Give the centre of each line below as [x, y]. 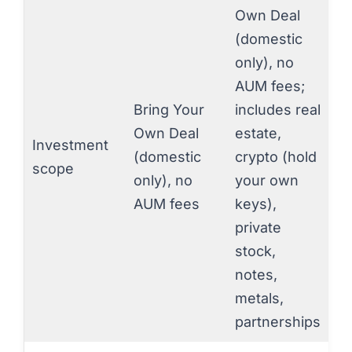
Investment [70, 145]
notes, [256, 274]
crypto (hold [276, 156]
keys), [256, 203]
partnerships [278, 321]
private [258, 227]
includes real [278, 109]
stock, [255, 251]
